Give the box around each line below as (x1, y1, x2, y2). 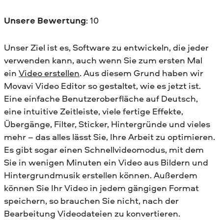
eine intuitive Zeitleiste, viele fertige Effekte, (4, 105, 183, 118)
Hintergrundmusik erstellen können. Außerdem (4, 169, 197, 182)
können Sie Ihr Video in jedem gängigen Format (4, 182, 199, 194)
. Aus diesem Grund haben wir (80, 67, 203, 80)
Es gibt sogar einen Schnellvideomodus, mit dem (4, 143, 204, 156)
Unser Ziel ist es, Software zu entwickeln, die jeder (4, 41, 209, 54)
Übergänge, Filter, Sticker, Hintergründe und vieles (4, 118, 210, 131)
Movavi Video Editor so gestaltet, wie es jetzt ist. (4, 80, 201, 92)
